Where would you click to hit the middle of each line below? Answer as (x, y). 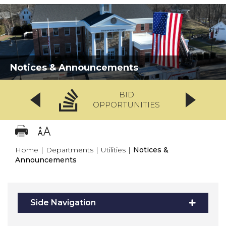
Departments (70, 150)
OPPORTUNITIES (127, 105)
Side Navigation (63, 202)
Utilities (113, 150)
